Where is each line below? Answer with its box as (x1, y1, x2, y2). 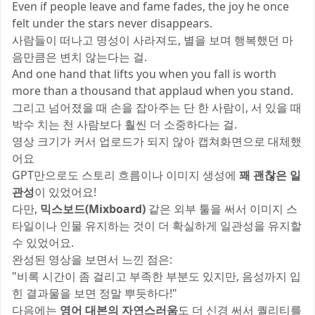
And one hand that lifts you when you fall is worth (12, 66, 276, 82)
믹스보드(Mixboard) (40, 201, 146, 217)
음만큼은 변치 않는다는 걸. (12, 49, 147, 65)
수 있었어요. (12, 235, 74, 251)
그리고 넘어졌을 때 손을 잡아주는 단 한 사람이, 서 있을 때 (12, 100, 302, 116)
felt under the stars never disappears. (12, 15, 212, 32)
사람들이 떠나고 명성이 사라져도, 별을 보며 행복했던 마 (12, 32, 293, 49)
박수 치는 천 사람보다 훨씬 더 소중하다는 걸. (12, 117, 237, 133)
